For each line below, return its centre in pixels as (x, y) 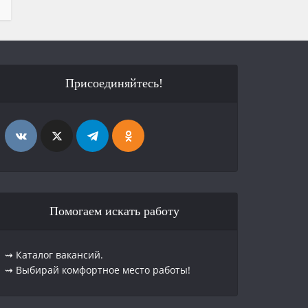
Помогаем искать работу (114, 211)
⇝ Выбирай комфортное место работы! (98, 270)
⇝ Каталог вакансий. (54, 255)
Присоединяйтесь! (114, 83)
